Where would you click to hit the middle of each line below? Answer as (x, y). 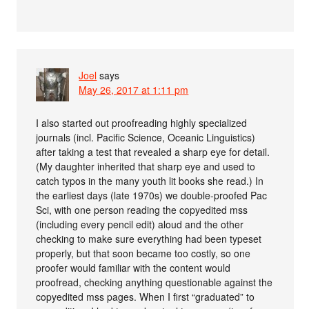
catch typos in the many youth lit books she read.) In (150, 180)
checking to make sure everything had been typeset (149, 238)
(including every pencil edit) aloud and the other (140, 224)
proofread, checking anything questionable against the (154, 282)
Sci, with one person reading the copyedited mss (142, 209)
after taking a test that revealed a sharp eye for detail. (153, 151)
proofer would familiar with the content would (133, 267)
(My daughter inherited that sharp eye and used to (146, 166)
